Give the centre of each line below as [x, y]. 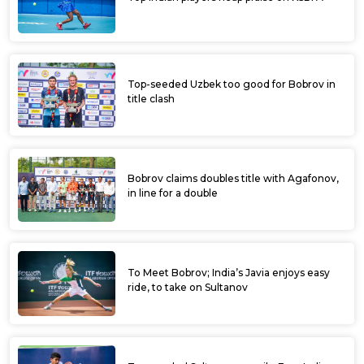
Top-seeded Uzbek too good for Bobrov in [232, 84]
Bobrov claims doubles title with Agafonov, [233, 179]
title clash [151, 99]
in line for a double [173, 193]
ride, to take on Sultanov [188, 288]
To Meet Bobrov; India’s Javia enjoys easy [229, 273]
